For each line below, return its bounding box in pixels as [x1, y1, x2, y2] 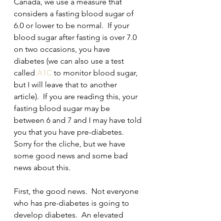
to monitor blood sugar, [52, 68, 142, 77]
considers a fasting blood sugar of [14, 9, 136, 18]
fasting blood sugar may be [14, 104, 112, 113]
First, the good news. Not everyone [14, 186, 141, 196]
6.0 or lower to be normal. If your [14, 21, 131, 30]
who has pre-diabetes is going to [14, 198, 131, 208]
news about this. [14, 163, 71, 172]
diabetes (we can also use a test [14, 56, 126, 66]
